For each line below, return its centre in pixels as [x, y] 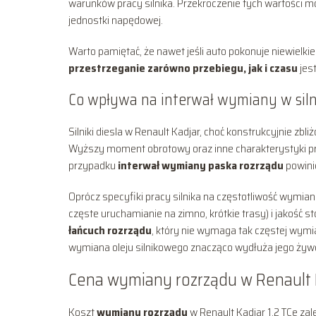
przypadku [93, 165]
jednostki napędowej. [116, 20]
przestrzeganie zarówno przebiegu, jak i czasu [183, 68]
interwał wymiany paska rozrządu [201, 165]
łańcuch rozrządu [110, 230]
